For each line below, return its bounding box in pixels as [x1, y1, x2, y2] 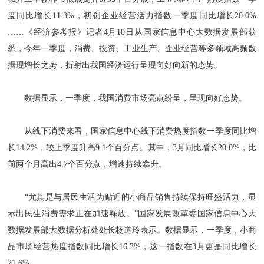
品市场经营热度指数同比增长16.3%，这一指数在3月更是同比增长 [8, 242, 256, 251]
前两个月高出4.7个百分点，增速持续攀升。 [8, 160, 167, 169]
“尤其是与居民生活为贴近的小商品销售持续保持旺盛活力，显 [8, 193, 256, 202]
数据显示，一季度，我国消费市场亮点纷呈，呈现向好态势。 [8, 94, 247, 103]
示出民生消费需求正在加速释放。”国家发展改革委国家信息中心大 [8, 209, 256, 218]
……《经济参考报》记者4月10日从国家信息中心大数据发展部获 [8, 28, 256, 37]
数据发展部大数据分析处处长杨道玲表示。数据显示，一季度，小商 [8, 226, 256, 235]
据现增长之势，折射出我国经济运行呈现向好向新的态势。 [8, 61, 223, 70]
